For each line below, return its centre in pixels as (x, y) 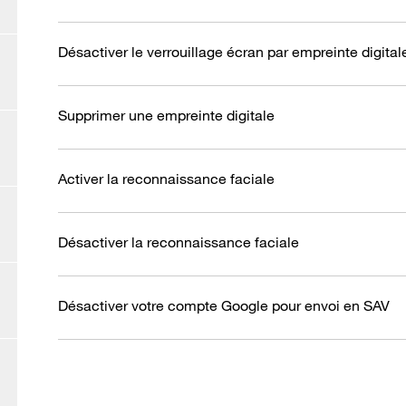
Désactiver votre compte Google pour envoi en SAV (224, 306)
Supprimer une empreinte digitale (166, 116)
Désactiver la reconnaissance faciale (179, 242)
